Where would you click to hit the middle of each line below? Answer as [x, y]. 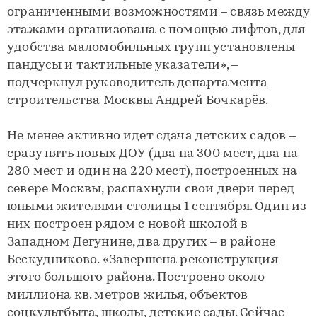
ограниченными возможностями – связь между [158, 12]
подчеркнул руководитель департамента [138, 83]
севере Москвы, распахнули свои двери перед [151, 189]
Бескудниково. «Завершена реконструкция [143, 260]
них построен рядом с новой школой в [128, 225]
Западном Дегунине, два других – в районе [142, 242]
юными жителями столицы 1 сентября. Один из [157, 207]
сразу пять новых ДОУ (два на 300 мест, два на [153, 154]
